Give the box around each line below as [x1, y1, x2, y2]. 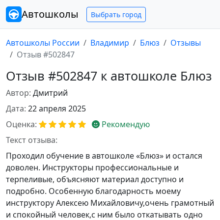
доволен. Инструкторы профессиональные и [6, 162, 179, 173]
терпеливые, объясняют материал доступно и [6, 174, 184, 185]
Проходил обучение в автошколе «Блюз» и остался [6, 150, 202, 161]
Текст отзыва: [6, 135, 57, 145]
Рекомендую [102, 119, 150, 130]
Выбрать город [91, 9, 141, 19]
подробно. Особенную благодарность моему [6, 186, 181, 196]
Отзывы [170, 37, 201, 48]
